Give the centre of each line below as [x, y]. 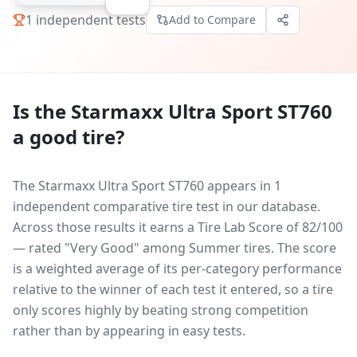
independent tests [89, 20]
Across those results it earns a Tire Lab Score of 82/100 [178, 227]
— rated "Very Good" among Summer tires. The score [175, 248]
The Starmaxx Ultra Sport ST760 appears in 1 [147, 186]
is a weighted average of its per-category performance [177, 269]
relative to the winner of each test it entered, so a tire [173, 289]
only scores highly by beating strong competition [161, 310]
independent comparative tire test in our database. [167, 206]
